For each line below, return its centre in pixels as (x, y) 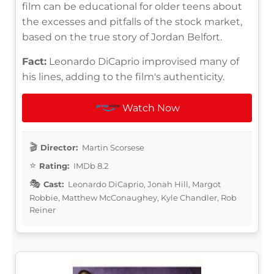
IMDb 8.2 (90, 165)
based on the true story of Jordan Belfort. (122, 37)
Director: (59, 147)
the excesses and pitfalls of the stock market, (132, 21)
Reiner (43, 209)
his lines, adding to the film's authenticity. (123, 76)
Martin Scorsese (112, 147)
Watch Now (151, 108)
